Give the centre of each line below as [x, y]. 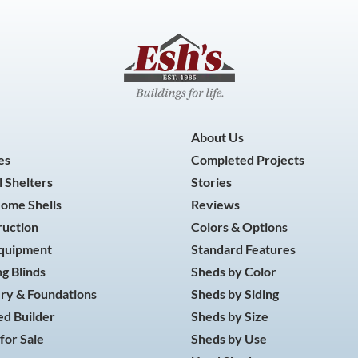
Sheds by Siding [235, 294]
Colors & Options [239, 227]
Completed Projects [248, 159]
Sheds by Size [230, 316]
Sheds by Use [229, 338]
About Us [217, 137]
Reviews [215, 204]
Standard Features [243, 249]
